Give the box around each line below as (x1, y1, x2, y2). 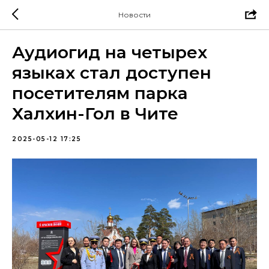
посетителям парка (12, 83, 188, 103)
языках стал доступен (12, 62, 211, 83)
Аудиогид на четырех (12, 42, 207, 62)
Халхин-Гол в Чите (12, 103, 178, 124)
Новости (118, 10, 151, 19)
